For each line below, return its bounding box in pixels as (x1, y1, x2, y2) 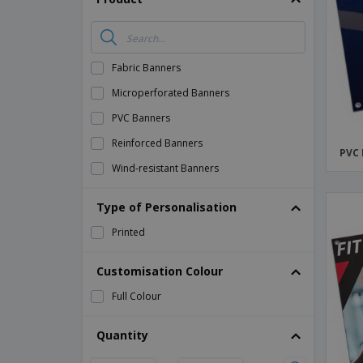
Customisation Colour (96, 263, 223, 279)
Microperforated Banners (112, 86, 229, 100)
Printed (112, 225, 145, 239)
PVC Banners (112, 111, 170, 125)
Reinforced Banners (112, 136, 203, 150)
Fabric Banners (112, 61, 181, 75)
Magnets (244, 11, 283, 24)
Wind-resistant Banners (112, 161, 219, 175)
